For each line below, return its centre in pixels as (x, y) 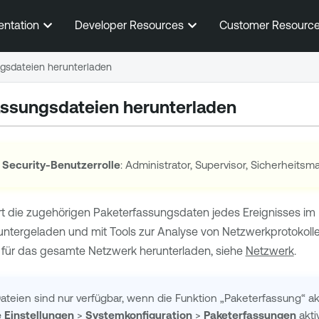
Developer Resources (130, 25)
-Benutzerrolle (83, 165)
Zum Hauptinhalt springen (159, 21)
